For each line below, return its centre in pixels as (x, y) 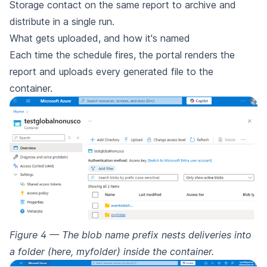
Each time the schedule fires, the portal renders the (122, 55)
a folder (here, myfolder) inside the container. (112, 251)
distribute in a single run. (62, 21)
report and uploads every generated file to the (111, 71)
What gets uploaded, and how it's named (100, 38)
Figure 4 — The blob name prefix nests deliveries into (131, 235)
